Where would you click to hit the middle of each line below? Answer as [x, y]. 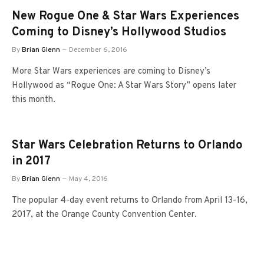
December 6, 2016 [98, 50]
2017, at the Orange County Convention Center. [104, 214]
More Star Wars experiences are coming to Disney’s [111, 71]
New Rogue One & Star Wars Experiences [126, 16]
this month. [34, 100]
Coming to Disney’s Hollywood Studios [119, 32]
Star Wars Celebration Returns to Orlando [127, 145]
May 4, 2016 [88, 179]
